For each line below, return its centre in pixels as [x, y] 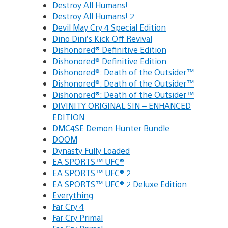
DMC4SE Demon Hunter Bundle [111, 128]
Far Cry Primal [78, 218]
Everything [73, 195]
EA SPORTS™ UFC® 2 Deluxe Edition [120, 184]
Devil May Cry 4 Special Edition [109, 27]
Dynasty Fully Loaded [91, 151]
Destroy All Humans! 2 [93, 16]
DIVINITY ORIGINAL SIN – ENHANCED [122, 106]
